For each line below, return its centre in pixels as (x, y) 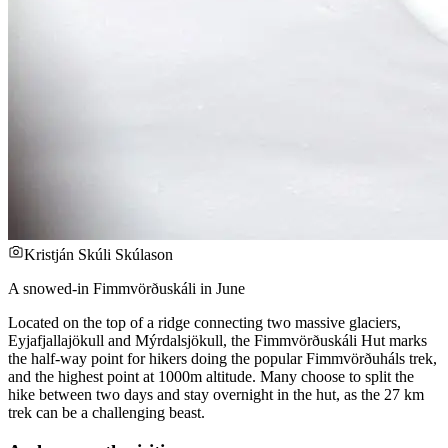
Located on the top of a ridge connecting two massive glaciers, (204, 323)
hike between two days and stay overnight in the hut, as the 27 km (216, 395)
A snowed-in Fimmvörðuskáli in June (126, 289)
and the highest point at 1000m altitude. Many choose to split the (211, 377)
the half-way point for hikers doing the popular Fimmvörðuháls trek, (222, 359)
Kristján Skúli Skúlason (98, 255)
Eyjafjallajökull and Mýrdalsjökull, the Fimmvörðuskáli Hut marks (217, 341)
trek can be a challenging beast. (106, 413)
